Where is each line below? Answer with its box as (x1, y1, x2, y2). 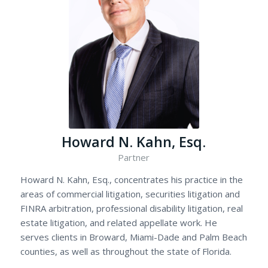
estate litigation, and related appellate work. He (20, 216, 217, 229)
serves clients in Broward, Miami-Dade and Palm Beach (20, 230, 247, 243)
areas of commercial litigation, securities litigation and (20, 187, 240, 200)
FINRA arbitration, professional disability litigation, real (20, 202, 243, 214)
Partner (118, 151, 150, 163)
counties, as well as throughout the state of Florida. (20, 245, 232, 257)
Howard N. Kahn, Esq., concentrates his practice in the (20, 173, 243, 185)
